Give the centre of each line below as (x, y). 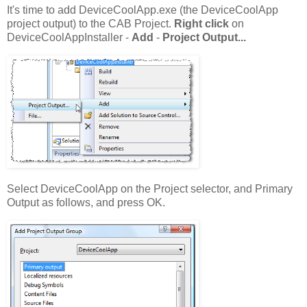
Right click (203, 24)
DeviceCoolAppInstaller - (69, 38)
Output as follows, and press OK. (86, 202)
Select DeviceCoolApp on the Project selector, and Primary (150, 189)
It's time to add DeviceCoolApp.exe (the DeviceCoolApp (143, 10)
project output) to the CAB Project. (90, 24)
